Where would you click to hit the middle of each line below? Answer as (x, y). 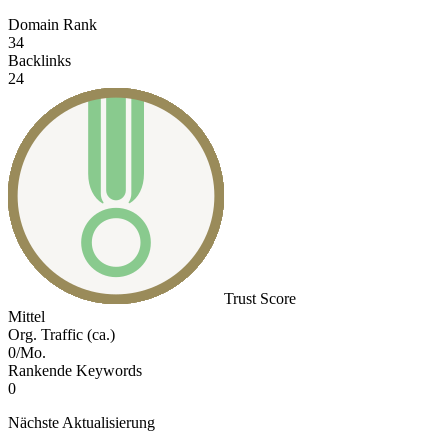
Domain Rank (52, 25)
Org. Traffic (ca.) (61, 335)
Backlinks (39, 61)
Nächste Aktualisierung (81, 423)
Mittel (26, 317)
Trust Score (260, 299)
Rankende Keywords (75, 371)
